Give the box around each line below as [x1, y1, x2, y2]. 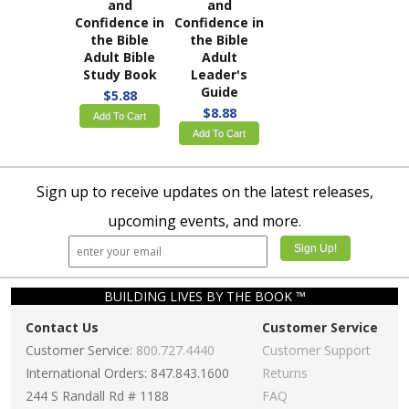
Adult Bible [84, 47, 155, 66]
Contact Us [26, 319, 99, 337]
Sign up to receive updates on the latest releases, [36, 182, 373, 203]
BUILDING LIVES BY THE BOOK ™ [103, 288, 306, 306]
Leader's [191, 65, 247, 83]
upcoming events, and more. [108, 211, 301, 232]
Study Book [82, 65, 157, 83]
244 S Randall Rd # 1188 [26, 387, 169, 405]
